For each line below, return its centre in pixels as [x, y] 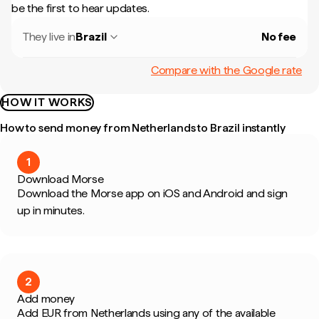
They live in [49, 37]
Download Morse [61, 179]
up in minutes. [51, 210]
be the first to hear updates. [80, 8]
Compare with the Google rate [226, 70]
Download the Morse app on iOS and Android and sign [152, 193]
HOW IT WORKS [47, 102]
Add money [46, 299]
